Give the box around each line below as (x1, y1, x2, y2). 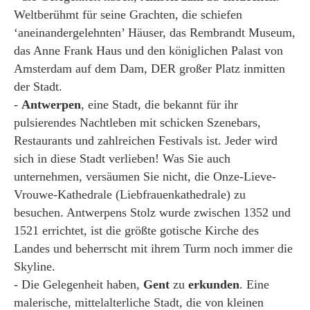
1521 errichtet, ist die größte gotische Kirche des (14, 223, 259, 237)
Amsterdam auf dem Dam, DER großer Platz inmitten (14, 61, 285, 75)
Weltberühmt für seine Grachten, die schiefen (14, 7, 242, 21)
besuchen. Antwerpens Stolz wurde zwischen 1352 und (14, 205, 291, 219)
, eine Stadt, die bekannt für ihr (81, 97, 238, 111)
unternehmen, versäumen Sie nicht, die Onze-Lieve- (14, 169, 276, 183)
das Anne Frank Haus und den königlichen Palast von (14, 43, 283, 57)
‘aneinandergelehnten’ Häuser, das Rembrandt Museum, (14, 25, 295, 39)
